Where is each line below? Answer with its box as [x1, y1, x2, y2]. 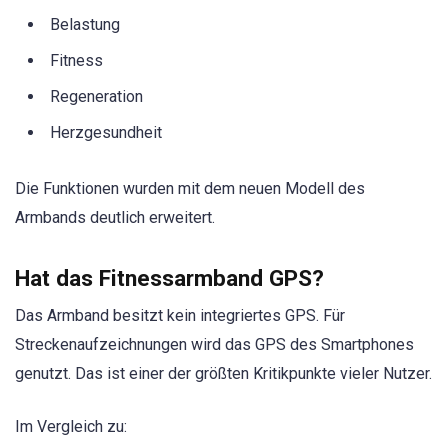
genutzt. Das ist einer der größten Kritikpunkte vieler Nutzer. [15, 364, 432, 384]
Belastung [50, 15, 120, 34]
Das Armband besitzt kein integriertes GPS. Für [15, 306, 345, 326]
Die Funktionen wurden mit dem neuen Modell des [15, 179, 365, 199]
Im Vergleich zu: [15, 416, 127, 436]
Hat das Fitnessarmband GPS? [15, 265, 324, 292]
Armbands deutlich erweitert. [15, 208, 215, 228]
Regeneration [50, 87, 143, 106]
